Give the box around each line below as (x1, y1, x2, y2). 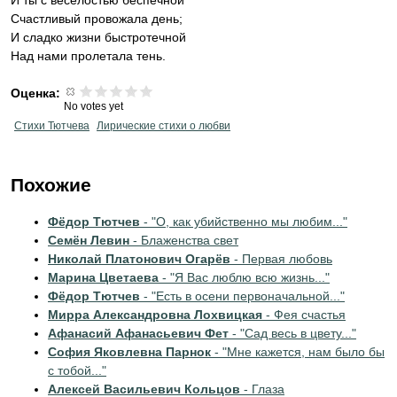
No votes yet (64, 100, 123, 113)
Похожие (11, 175, 91, 195)
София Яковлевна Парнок (48, 345, 211, 359)
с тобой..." (48, 363, 106, 378)
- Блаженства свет (129, 233, 238, 247)
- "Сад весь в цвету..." (229, 326, 356, 340)
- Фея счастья (262, 307, 346, 322)
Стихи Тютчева (14, 120, 90, 132)
